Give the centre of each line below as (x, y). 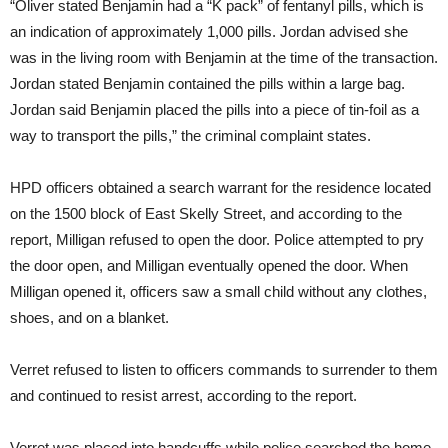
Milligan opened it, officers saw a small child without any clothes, (218, 292)
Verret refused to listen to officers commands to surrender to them (224, 370)
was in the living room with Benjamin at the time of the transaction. (224, 58)
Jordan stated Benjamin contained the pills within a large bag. (207, 84)
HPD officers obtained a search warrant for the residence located (220, 188)
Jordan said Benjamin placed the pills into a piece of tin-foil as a (214, 110)
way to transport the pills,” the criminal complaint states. (190, 136)
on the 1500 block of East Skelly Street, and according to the (206, 214)
